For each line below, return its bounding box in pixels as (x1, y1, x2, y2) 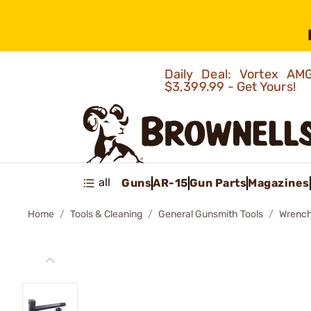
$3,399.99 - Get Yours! (164, 79, 299, 94)
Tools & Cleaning (70, 208, 142, 220)
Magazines (248, 176, 310, 190)
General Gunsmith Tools (158, 208, 263, 220)
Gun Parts (189, 176, 246, 190)
